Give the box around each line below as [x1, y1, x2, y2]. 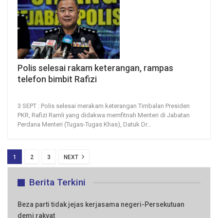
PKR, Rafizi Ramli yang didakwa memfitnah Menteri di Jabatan [18, 111, 190, 119]
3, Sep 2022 [18, 90, 45, 97]
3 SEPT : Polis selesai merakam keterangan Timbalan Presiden [18, 102, 190, 110]
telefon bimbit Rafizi [18, 74, 97, 85]
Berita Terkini [29, 177, 86, 188]
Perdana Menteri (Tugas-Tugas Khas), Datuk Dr [18, 121, 147, 128]
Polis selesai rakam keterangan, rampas [18, 63, 173, 73]
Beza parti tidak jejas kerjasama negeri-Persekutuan [18, 200, 184, 209]
